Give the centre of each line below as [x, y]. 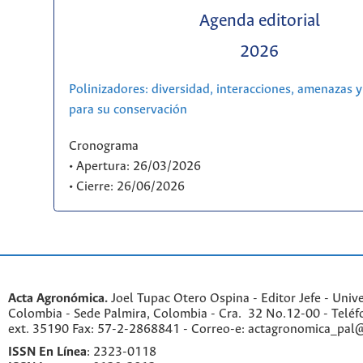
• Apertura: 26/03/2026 [135, 166]
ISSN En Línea [47, 352]
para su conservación [128, 109]
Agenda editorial [259, 21]
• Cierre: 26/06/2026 [126, 186]
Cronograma [103, 146]
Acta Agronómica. [58, 299]
